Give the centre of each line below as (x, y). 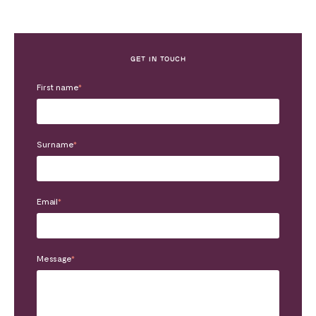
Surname (55, 144)
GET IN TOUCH (158, 59)
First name (57, 86)
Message (54, 258)
